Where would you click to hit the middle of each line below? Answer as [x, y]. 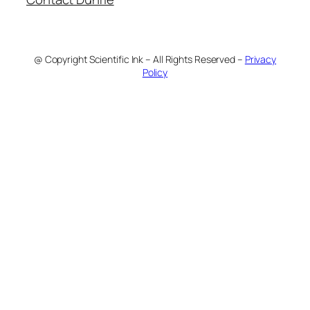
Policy [155, 72]
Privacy [261, 59]
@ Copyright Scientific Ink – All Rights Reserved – [139, 59]
